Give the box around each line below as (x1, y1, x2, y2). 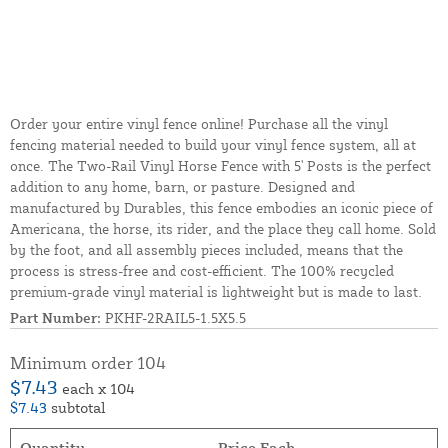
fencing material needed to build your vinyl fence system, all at (10, 136, 416, 154)
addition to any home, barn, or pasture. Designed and (10, 178, 355, 196)
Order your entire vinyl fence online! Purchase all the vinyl (10, 115, 388, 133)
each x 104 (62, 379, 135, 399)
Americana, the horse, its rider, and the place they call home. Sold (10, 220, 436, 238)
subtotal (51, 398, 106, 418)
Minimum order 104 (10, 352, 166, 374)
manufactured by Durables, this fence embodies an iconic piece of (10, 199, 433, 217)
